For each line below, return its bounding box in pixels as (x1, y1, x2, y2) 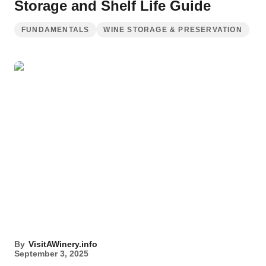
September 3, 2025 (14, 249, 88, 258)
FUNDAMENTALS (21, 26, 90, 34)
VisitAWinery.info (28, 239, 97, 249)
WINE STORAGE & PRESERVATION (103, 26, 242, 34)
